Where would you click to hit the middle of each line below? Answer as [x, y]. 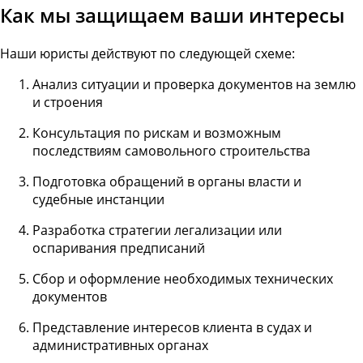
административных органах [120, 345]
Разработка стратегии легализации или [157, 230]
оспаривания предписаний [119, 248]
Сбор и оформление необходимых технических [183, 278]
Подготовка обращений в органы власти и [167, 181]
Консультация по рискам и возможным [157, 132]
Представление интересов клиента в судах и [172, 327]
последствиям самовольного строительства [171, 150]
